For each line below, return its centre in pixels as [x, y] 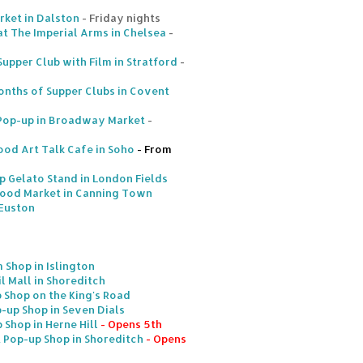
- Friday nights [120, 18]
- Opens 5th [130, 325]
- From [153, 149]
